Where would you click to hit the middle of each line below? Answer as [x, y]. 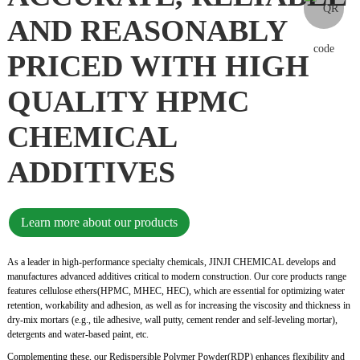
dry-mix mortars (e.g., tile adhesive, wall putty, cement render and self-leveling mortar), [172, 319]
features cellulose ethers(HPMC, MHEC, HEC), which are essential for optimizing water [176, 290]
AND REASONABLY [147, 30]
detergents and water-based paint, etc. [78, 334]
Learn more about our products [99, 222]
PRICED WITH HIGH [158, 65]
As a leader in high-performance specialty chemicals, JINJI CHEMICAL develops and [171, 262]
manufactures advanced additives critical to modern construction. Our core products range [176, 276]
